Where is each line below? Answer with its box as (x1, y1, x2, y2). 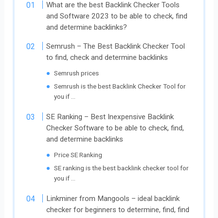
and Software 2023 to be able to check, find (46, 12, 188, 21)
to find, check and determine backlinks (46, 53, 168, 62)
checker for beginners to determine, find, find (46, 205, 190, 215)
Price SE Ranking (54, 151, 103, 159)
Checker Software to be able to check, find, (46, 124, 184, 133)
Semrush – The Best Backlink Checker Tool (46, 42, 185, 51)
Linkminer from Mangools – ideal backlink (46, 194, 180, 203)
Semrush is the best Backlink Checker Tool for (54, 82, 186, 91)
